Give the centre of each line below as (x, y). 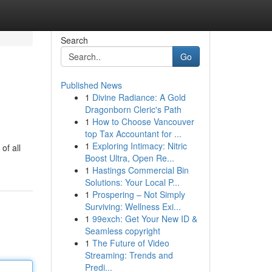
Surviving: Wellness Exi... (133, 206)
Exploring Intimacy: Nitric (139, 146)
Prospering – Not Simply (138, 194)
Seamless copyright (122, 231)
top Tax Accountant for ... (133, 134)
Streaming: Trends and (129, 255)
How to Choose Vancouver (143, 121)
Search (74, 40)
